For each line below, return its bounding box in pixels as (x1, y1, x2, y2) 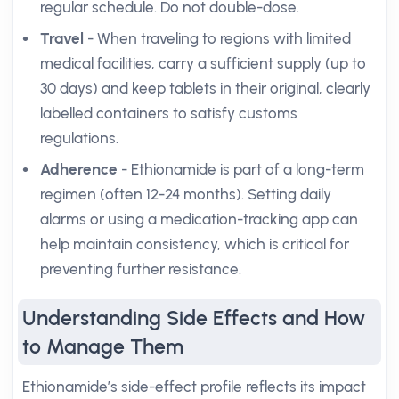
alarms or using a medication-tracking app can (40, 210, 358, 228)
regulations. (40, 129, 118, 147)
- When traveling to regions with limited (84, 29, 351, 47)
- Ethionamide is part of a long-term (118, 160, 364, 178)
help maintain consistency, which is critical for (40, 235, 349, 253)
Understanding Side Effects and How (22, 305, 365, 330)
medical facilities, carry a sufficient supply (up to (40, 54, 366, 72)
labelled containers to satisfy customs (40, 104, 297, 122)
